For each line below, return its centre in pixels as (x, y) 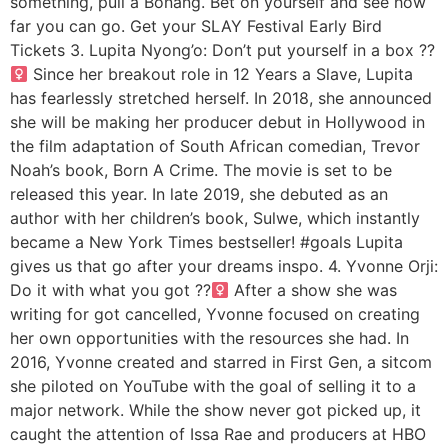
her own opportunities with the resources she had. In (209, 338)
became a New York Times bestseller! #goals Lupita (206, 242)
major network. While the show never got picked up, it (215, 410)
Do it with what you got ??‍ (110, 290)
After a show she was (313, 290)
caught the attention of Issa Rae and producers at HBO (218, 434)
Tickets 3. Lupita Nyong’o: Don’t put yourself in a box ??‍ (222, 50)
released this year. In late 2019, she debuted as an (199, 194)
